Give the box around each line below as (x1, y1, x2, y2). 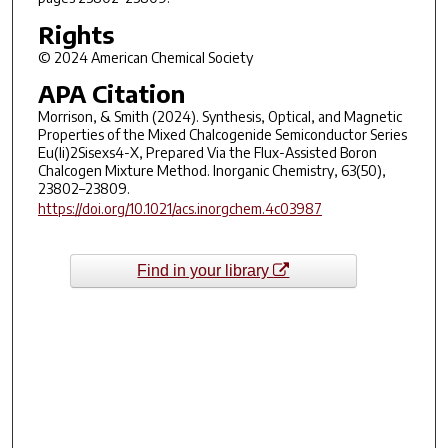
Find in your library (137, 262, 274, 280)
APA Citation (37, 78, 185, 109)
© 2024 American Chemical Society (37, 48, 253, 66)
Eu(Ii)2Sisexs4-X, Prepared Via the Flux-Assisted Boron (37, 144, 377, 162)
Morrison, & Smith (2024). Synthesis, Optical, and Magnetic (37, 108, 402, 126)
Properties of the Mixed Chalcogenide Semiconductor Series (37, 126, 407, 144)
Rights (37, 18, 114, 49)
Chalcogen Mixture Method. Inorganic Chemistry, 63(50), (37, 162, 386, 180)
